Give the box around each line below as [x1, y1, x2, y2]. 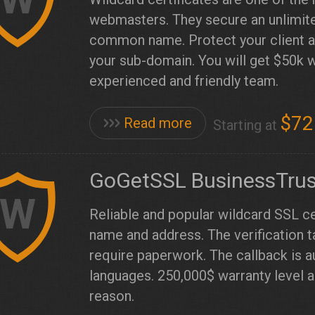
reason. [89, 288, 134, 304]
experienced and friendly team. [89, 72, 278, 89]
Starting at [213, 116, 281, 134]
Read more [124, 115, 192, 131]
